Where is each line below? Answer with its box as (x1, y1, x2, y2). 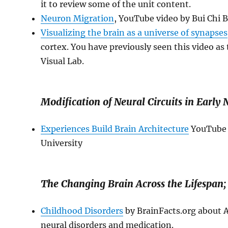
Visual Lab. (41, 56, 84, 66)
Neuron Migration (41, 13, 115, 23)
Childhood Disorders (41, 206, 124, 216)
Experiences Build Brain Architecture (41, 124, 189, 134)
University (41, 138, 83, 148)
